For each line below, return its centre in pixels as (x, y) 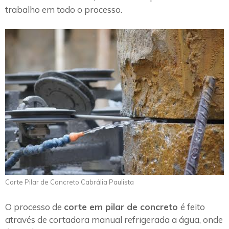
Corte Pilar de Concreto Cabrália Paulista (70, 182)
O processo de (35, 207)
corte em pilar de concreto (122, 207)
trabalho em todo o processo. (64, 10)
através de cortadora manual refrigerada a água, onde (114, 219)
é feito (193, 207)
